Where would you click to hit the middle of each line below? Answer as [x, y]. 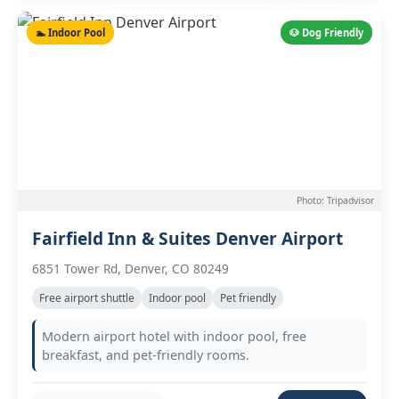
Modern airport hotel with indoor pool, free [174, 336]
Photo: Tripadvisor [335, 200]
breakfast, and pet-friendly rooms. [146, 355]
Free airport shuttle [87, 298]
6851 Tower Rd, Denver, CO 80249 [130, 269]
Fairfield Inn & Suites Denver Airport [187, 238]
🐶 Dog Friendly [326, 33]
